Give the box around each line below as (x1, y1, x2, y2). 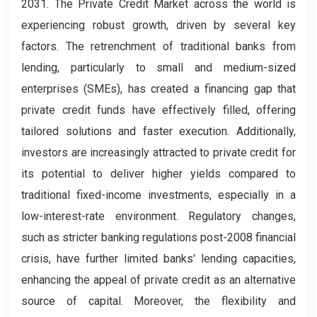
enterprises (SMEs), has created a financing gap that (21, 82, 296, 96)
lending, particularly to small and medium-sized (21, 61, 296, 74)
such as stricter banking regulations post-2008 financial (21, 231, 296, 244)
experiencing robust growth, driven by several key (21, 18, 296, 32)
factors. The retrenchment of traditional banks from (21, 40, 296, 53)
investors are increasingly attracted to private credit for (21, 146, 296, 159)
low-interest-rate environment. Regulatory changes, (21, 209, 296, 223)
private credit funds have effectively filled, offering (21, 103, 296, 117)
